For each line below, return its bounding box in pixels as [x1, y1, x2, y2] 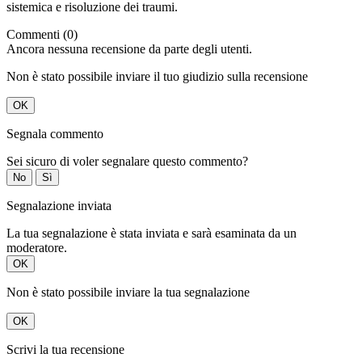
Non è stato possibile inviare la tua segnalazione [6, 285, 250, 300]
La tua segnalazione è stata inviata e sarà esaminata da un [6, 226, 297, 241]
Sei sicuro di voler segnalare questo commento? [6, 154, 248, 169]
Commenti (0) [6, 27, 78, 42]
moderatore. [6, 241, 67, 255]
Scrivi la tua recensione [6, 343, 124, 357]
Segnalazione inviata [6, 199, 112, 213]
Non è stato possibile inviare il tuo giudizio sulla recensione [6, 69, 308, 84]
